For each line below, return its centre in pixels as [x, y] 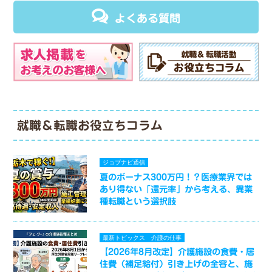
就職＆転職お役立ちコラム [90, 125]
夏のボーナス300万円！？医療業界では [176, 177]
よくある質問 [148, 18]
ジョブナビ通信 [124, 163]
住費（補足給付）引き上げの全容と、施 [176, 264]
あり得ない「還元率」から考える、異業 [176, 189]
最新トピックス [124, 238]
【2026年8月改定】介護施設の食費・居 [177, 252]
